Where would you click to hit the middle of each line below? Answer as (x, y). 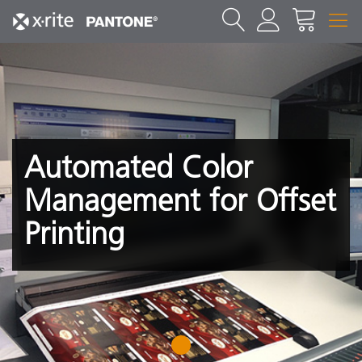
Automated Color (139, 167)
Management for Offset (180, 200)
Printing (74, 233)
